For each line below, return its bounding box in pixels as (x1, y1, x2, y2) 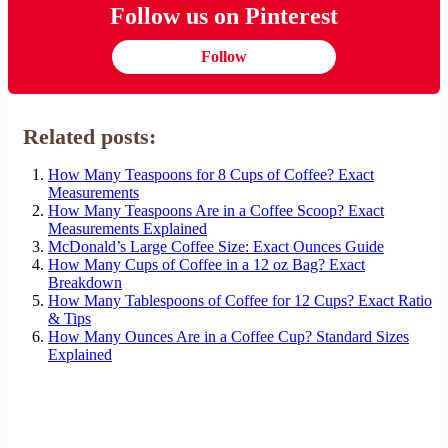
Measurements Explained (48, 219, 207, 237)
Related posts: (23, 123, 156, 149)
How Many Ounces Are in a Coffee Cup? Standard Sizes (48, 327, 409, 345)
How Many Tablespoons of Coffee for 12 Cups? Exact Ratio (48, 291, 432, 309)
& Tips (48, 309, 91, 327)
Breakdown (48, 273, 122, 291)
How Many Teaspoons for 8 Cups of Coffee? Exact (48, 165, 374, 183)
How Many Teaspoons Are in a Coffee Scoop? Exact (48, 201, 384, 219)
